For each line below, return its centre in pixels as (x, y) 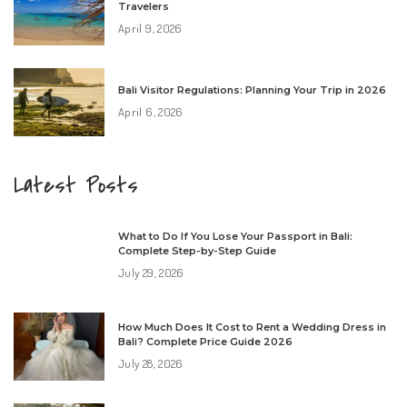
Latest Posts (76, 186)
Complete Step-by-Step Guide (197, 251)
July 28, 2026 (151, 364)
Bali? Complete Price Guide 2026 (205, 342)
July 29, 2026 (151, 273)
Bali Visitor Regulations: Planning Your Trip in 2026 (252, 90)
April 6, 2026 (151, 112)
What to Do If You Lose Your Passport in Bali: (235, 237)
